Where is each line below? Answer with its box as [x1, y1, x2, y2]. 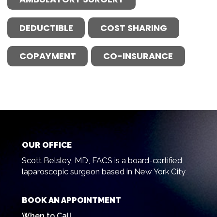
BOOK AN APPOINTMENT [21, 195, 121, 205]
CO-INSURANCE [103, 50, 173, 62]
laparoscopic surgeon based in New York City [21, 167, 186, 177]
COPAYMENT [19, 50, 76, 62]
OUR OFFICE [21, 140, 72, 150]
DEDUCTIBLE [19, 21, 73, 34]
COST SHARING [100, 21, 167, 34]
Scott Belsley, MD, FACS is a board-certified [21, 155, 182, 166]
